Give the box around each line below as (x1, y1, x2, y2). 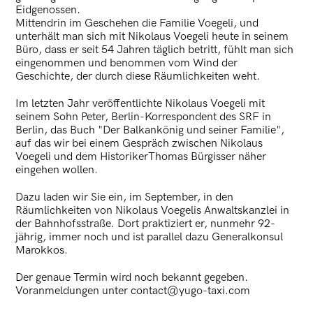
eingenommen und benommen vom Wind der (15, 56, 238, 70)
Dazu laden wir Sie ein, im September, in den (15, 190, 234, 204)
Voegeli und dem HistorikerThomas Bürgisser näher (15, 150, 267, 163)
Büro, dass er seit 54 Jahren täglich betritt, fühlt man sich (15, 43, 294, 57)
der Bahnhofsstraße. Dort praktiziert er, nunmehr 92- (15, 217, 276, 231)
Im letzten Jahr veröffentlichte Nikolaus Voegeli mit (15, 96, 265, 110)
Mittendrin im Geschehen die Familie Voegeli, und (15, 16, 259, 30)
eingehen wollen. (15, 163, 99, 177)
